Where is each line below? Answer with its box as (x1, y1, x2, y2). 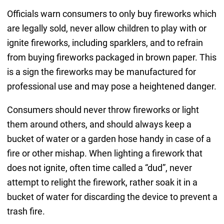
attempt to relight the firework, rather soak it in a (6, 176, 197, 187)
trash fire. (6, 205, 45, 216)
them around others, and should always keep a (6, 118, 191, 129)
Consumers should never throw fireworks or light (6, 104, 199, 115)
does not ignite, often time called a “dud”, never (6, 162, 192, 173)
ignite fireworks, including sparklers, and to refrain (6, 37, 203, 48)
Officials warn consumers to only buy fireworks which (6, 8, 216, 19)
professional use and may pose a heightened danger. (6, 80, 216, 91)
